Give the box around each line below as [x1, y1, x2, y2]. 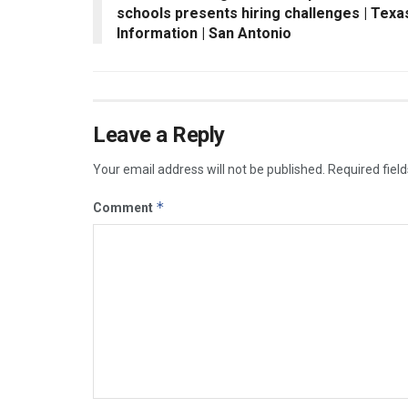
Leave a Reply [93, 122, 225, 148]
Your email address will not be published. [93, 162, 325, 177]
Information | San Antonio [117, 25, 291, 42]
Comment [93, 200, 156, 215]
